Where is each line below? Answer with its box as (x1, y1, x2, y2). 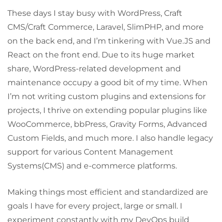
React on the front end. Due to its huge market (7, 50, 195, 59)
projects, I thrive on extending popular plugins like (7, 106, 207, 115)
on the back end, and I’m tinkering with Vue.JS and (7, 36, 211, 46)
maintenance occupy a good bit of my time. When (7, 78, 208, 87)
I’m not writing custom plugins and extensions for (7, 92, 206, 101)
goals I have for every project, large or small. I (7, 201, 182, 211)
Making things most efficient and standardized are (7, 187, 208, 197)
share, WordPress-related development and (7, 64, 181, 73)
